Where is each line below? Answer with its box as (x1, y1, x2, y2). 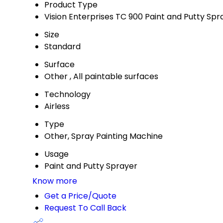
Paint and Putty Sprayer (44, 160, 137, 172)
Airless (44, 101, 70, 112)
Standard (44, 41, 81, 53)
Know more (32, 175, 77, 187)
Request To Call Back (44, 202, 126, 214)
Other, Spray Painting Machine (44, 130, 163, 142)
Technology (44, 89, 91, 101)
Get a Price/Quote (44, 190, 116, 202)
